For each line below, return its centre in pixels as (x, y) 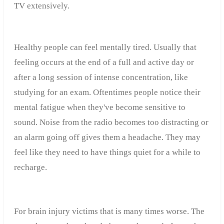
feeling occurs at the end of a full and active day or (104, 62)
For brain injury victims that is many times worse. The (109, 211)
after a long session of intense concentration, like (101, 77)
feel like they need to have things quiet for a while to (107, 152)
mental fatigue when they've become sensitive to (99, 107)
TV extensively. (41, 6)
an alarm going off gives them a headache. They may (107, 137)
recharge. (30, 167)
